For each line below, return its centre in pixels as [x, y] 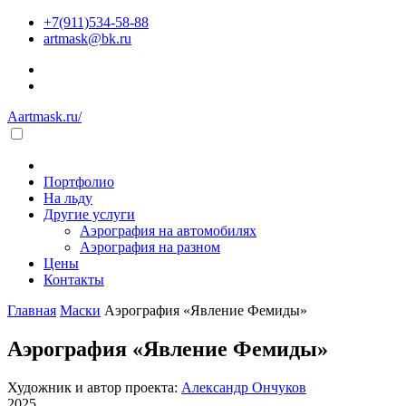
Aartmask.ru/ [44, 116]
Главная [32, 310]
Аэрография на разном [150, 247]
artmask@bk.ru [87, 39]
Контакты [74, 280]
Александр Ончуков [244, 387]
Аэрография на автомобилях [168, 231]
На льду [68, 198]
